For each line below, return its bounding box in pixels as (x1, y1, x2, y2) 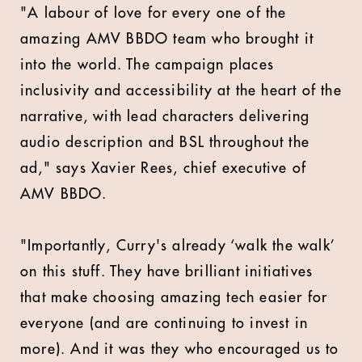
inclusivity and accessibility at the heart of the (20, 82, 342, 98)
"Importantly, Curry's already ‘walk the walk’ (20, 238, 335, 253)
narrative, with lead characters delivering (20, 108, 310, 124)
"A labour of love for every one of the (20, 5, 287, 20)
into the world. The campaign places (20, 57, 275, 72)
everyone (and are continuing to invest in (20, 315, 309, 330)
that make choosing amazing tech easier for (20, 289, 328, 305)
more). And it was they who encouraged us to (20, 341, 339, 356)
